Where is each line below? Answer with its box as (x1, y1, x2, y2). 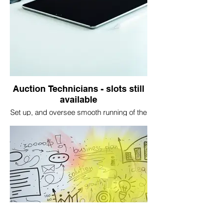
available (60, 94, 97, 105)
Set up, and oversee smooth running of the (10, 108, 147, 117)
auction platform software (38, 116, 119, 126)
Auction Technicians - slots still (13, 83, 144, 94)
